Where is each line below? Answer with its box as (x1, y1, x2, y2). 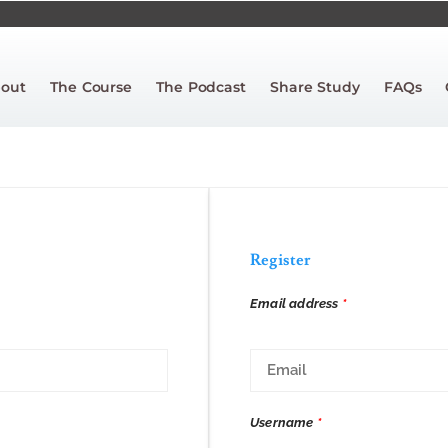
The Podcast (156, 77, 246, 96)
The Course (50, 77, 133, 96)
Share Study (269, 77, 360, 96)
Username (250, 414, 317, 430)
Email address (250, 295, 342, 311)
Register (250, 249, 311, 270)
